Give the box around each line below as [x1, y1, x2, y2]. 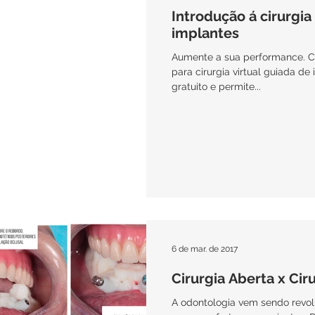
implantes [172, 25, 239, 41]
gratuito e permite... [172, 81, 261, 92]
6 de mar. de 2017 [172, 243, 238, 254]
